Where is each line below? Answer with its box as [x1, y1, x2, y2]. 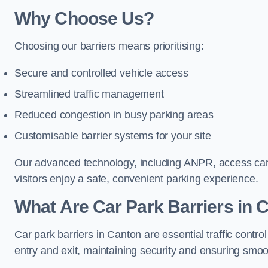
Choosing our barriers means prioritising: [14, 40, 204, 52]
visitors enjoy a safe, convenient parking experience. [14, 173, 258, 185]
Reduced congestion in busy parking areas [14, 109, 214, 121]
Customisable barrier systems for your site [14, 130, 211, 142]
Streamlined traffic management [14, 88, 164, 100]
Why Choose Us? [14, 8, 154, 28]
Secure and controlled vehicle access [14, 67, 188, 79]
